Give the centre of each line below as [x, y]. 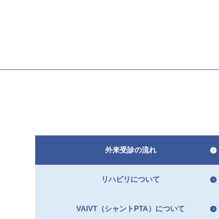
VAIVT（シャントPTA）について [131, 208]
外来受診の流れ [131, 150]
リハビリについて [131, 179]
